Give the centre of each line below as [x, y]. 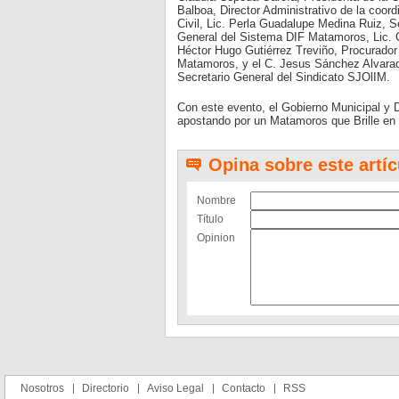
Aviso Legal [175, 388]
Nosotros [42, 388]
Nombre [216, 200]
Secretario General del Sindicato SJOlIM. [283, 77]
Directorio [106, 388]
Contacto [244, 388]
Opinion [216, 238]
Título [210, 219]
